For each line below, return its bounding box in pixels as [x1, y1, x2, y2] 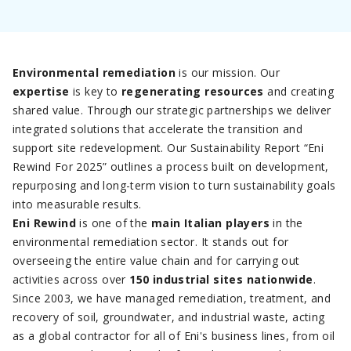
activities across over [13, 272, 130, 287]
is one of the [76, 215, 151, 230]
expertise [13, 84, 73, 99]
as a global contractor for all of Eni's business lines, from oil [13, 328, 335, 343]
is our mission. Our [175, 65, 280, 80]
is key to [73, 84, 121, 99]
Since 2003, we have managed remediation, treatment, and [13, 291, 331, 306]
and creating [263, 84, 335, 99]
